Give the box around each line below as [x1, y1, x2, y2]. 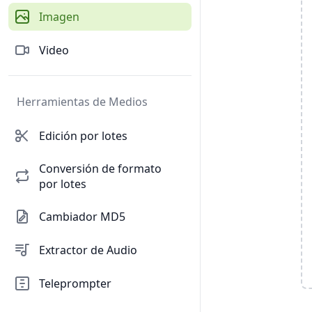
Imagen [39, 9, 79, 24]
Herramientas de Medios [17, 94, 148, 109]
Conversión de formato [39, 161, 162, 176]
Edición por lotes [39, 128, 127, 143]
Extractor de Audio [39, 242, 137, 258]
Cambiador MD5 [39, 209, 125, 224]
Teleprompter [39, 276, 111, 291]
